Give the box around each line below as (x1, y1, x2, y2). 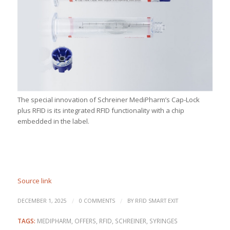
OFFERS (74, 217, 96, 225)
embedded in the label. (17, 117, 89, 126)
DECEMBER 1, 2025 (17, 197, 67, 205)
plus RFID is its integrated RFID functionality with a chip (17, 106, 184, 116)
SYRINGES (149, 217, 178, 225)
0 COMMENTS (79, 197, 115, 205)
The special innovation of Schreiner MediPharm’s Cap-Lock (17, 95, 200, 105)
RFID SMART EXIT (135, 197, 178, 205)
